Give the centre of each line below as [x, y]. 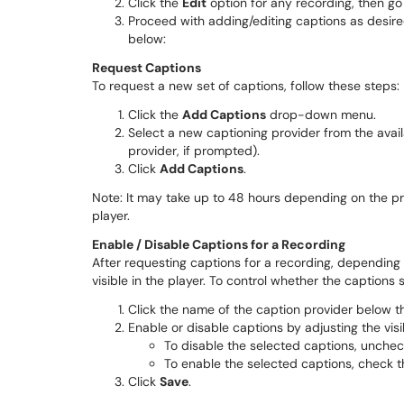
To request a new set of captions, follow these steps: [246, 86]
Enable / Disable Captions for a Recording [219, 244]
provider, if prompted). [194, 151]
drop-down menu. [321, 115]
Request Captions [147, 68]
